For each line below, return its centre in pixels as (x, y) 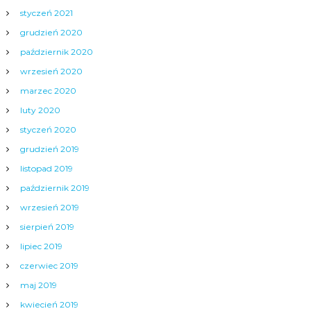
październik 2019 (54, 188)
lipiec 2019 (41, 246)
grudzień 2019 (49, 149)
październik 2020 (56, 52)
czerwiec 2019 (49, 266)
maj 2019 (38, 285)
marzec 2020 (48, 91)
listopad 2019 (46, 168)
